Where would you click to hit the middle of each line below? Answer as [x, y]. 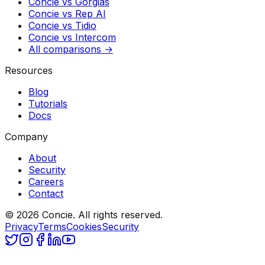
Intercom [96, 37]
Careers [46, 181]
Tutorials [48, 103]
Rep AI [91, 13]
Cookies [84, 226]
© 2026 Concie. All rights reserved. [84, 214]
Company [26, 136]
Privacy [21, 226]
